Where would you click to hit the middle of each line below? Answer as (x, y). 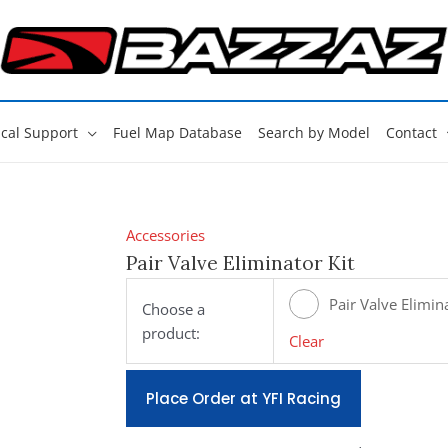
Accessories (165, 235)
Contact (411, 132)
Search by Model (313, 132)
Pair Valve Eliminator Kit (240, 263)
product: (170, 332)
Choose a (173, 308)
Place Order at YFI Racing (243, 399)
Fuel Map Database (177, 132)
